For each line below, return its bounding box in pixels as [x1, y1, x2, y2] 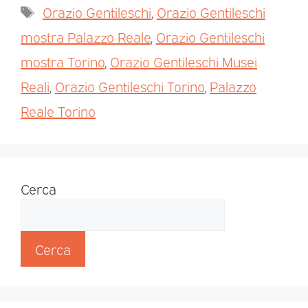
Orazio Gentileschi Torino [55, 76, 204, 95]
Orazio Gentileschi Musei [110, 52, 257, 70]
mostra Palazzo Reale [21, 27, 151, 45]
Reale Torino [21, 101, 96, 120]
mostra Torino [21, 52, 104, 70]
